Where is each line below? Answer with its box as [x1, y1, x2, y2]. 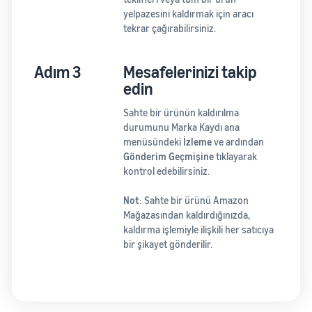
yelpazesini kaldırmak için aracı [123, 8, 253, 20]
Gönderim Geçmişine [123, 150, 214, 163]
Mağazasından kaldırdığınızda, [123, 209, 250, 221]
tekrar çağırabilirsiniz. [123, 22, 216, 35]
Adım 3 [34, 62, 81, 82]
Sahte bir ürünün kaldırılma [123, 107, 239, 119]
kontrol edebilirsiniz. [123, 165, 210, 178]
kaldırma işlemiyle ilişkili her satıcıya [123, 224, 274, 236]
